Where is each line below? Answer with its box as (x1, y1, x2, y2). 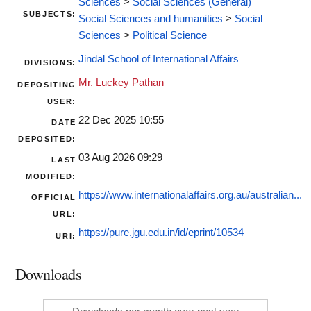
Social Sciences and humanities (78, 13, 223, 25)
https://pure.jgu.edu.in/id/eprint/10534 (78, 227, 244, 239)
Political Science (133, 30, 207, 42)
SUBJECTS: (23, 10, 76, 19)
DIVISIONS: (24, 58, 76, 67)
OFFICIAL (31, 193, 76, 202)
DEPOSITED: (18, 135, 76, 144)
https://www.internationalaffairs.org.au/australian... (78, 190, 302, 201)
